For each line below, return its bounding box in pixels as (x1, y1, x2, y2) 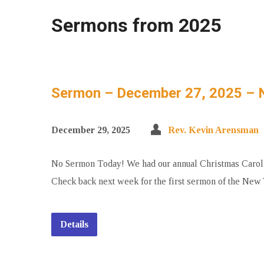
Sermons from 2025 (51, 14, 221, 37)
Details (60, 219, 88, 229)
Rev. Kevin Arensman (168, 125, 259, 135)
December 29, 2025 (51, 125, 130, 135)
